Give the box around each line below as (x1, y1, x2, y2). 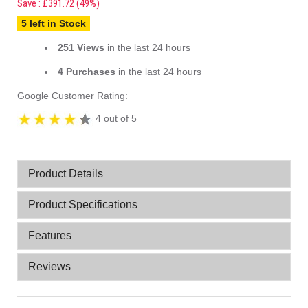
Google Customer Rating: (17, 90, 128, 101)
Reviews (28, 261, 71, 272)
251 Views (58, 42, 104, 53)
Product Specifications (28, 199, 137, 210)
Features (28, 230, 71, 241)
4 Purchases (58, 66, 115, 77)
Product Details (28, 168, 103, 179)
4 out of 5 (93, 113, 137, 124)
